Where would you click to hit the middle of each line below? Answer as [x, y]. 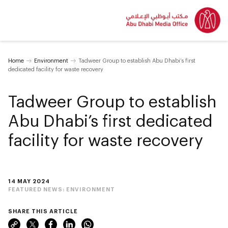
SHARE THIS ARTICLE [43, 211]
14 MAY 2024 [29, 181]
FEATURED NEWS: [37, 189]
